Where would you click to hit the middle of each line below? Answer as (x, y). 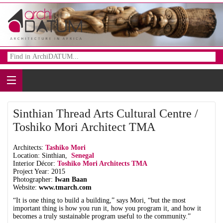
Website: (26, 187)
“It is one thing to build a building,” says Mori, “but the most (99, 200)
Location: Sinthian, (41, 156)
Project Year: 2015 (39, 171)
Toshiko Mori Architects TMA (102, 164)
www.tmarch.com (65, 187)
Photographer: (34, 179)
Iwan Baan (71, 179)
